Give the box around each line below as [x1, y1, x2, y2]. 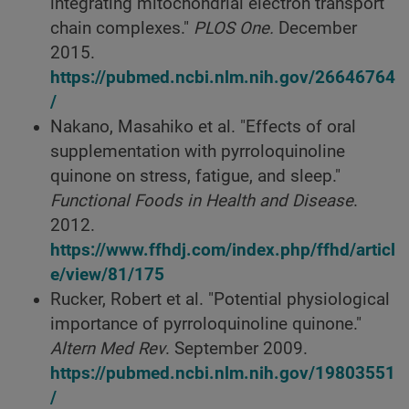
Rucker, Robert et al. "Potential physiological [50, 288, 390, 309]
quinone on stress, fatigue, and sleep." [50, 165, 341, 186]
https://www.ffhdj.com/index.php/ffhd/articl [50, 239, 395, 260]
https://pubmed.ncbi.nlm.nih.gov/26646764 [50, 67, 395, 88]
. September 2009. [165, 338, 308, 359]
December [274, 17, 357, 38]
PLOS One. [194, 17, 274, 38]
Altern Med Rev [50, 338, 165, 359]
